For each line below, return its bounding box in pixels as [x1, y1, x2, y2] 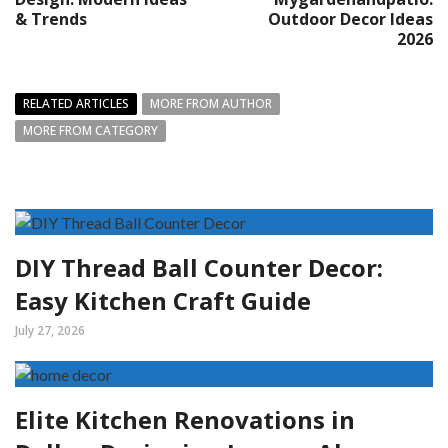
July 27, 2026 [15, 321, 85, 339]
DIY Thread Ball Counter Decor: [15, 250, 383, 284]
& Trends [15, 7, 87, 30]
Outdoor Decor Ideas [268, 7, 433, 30]
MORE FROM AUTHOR [150, 94, 272, 112]
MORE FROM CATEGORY [23, 121, 158, 139]
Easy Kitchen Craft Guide [15, 283, 311, 317]
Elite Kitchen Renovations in [15, 402, 355, 436]
